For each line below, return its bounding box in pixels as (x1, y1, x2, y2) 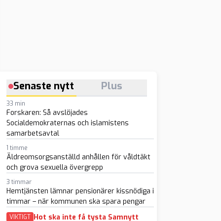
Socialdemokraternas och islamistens (6, 118, 129, 128)
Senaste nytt (13, 79, 74, 93)
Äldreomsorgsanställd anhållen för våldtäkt (6, 152, 150, 162)
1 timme (6, 144, 28, 152)
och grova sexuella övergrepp (6, 163, 103, 172)
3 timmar (6, 178, 32, 186)
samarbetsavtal (6, 129, 59, 138)
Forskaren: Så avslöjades (6, 108, 88, 117)
